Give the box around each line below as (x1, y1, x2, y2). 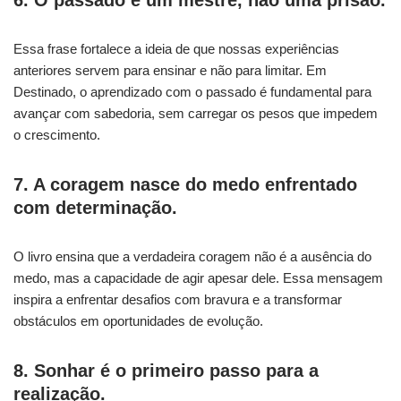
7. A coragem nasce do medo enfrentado (13, 175, 357, 195)
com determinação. (13, 198, 177, 218)
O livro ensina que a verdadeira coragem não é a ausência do (13, 249, 371, 265)
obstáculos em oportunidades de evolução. (13, 313, 263, 329)
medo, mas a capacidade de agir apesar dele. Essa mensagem (13, 270, 383, 286)
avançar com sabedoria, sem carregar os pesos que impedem (13, 106, 378, 122)
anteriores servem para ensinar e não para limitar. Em (13, 63, 327, 79)
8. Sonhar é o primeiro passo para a (13, 361, 319, 381)
